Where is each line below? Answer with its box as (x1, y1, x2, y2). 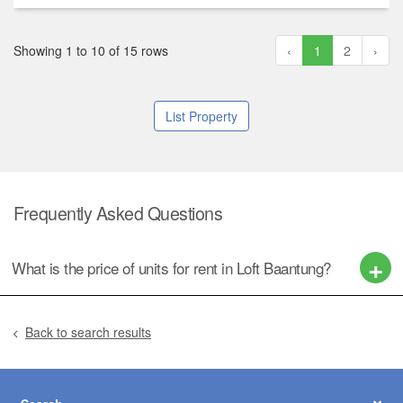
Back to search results (25, 323, 151, 342)
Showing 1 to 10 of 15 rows (13, 41, 168, 60)
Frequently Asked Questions (13, 200, 222, 227)
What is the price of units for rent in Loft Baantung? (12, 255, 331, 279)
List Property (166, 107, 237, 126)
